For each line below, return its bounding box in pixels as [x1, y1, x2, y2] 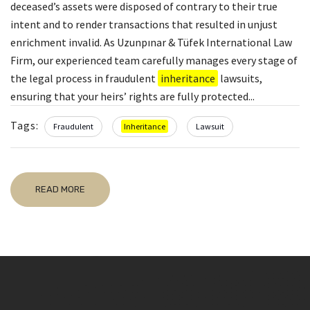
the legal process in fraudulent [10, 71, 158, 85]
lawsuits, [218, 71, 262, 85]
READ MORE [35, 183, 85, 194]
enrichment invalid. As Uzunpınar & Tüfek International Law [10, 35, 292, 49]
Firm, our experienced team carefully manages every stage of [10, 53, 298, 67]
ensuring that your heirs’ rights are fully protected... [10, 89, 255, 103]
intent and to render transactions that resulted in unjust [10, 17, 277, 31]
